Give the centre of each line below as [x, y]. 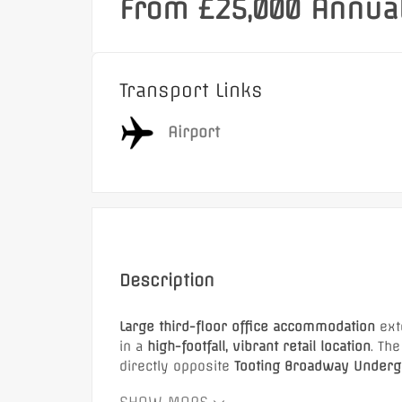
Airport [194, 131]
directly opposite [177, 366]
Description [167, 280]
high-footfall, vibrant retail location [259, 346]
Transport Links [191, 90]
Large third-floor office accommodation [247, 327]
